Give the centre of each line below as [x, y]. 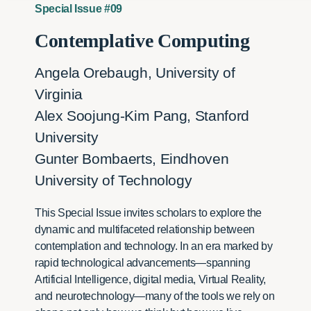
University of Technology [114, 180]
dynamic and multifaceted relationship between [145, 229]
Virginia [59, 94]
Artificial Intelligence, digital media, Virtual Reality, [150, 279]
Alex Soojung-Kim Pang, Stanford [142, 115]
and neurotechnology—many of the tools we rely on [155, 296]
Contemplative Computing [142, 40]
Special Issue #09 [78, 8]
